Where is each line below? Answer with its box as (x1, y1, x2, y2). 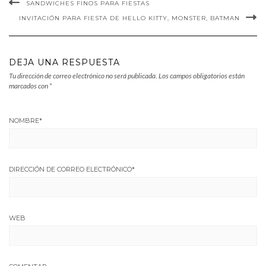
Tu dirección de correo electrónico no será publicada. (9, 71, 157, 80)
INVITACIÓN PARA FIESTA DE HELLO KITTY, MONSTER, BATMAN (19, 14, 240, 22)
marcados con (9, 81, 49, 90)
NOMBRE (9, 116, 39, 125)
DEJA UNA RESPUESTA (9, 57, 120, 68)
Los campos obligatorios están (159, 71, 245, 80)
